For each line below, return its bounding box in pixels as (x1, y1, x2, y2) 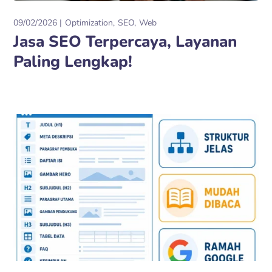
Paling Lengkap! (13, 50, 133, 72)
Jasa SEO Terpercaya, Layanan (13, 30, 237, 52)
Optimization (65, 16, 114, 29)
